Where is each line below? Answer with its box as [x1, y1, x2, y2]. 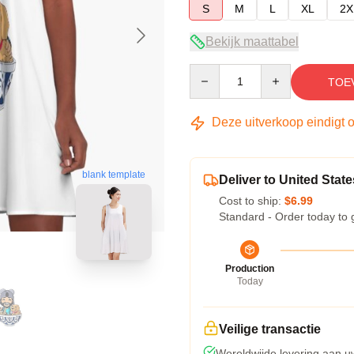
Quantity [189, 65, 231, 77]
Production [225, 263, 274, 274]
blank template [82, 169, 145, 181]
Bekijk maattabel [205, 35, 299, 48]
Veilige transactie [219, 322, 321, 336]
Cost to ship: [219, 194, 284, 207]
